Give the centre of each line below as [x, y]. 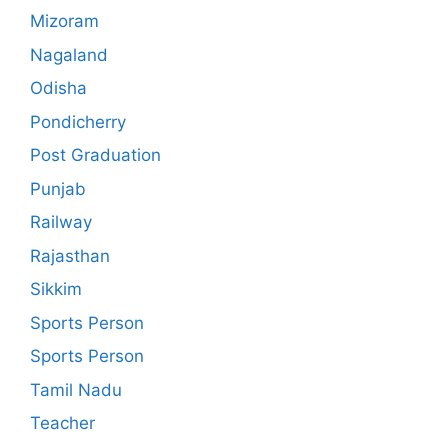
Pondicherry [78, 121]
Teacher [62, 423]
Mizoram [64, 21]
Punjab [58, 188]
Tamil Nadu [76, 389]
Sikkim [56, 289]
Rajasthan [70, 255]
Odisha [58, 88]
